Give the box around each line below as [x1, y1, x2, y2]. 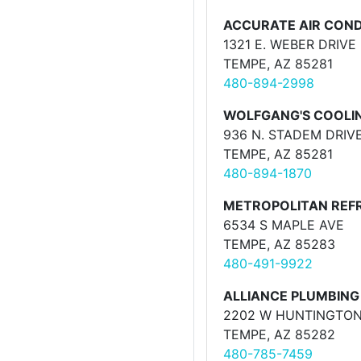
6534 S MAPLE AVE [223, 217, 344, 233]
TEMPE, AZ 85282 [223, 326, 335, 342]
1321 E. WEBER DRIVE [223, 36, 356, 52]
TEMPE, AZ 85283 [223, 236, 335, 252]
